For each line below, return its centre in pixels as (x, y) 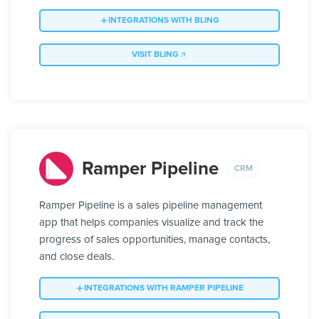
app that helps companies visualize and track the (151, 223)
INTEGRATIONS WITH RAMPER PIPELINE (164, 289)
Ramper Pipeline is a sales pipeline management (151, 206)
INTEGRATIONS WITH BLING (164, 21)
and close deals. (77, 257)
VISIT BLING (155, 55)
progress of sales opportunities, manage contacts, (155, 240)
